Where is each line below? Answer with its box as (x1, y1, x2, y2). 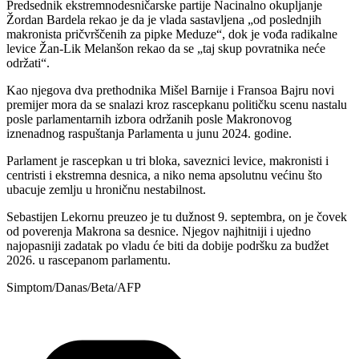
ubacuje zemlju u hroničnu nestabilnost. (6, 182, 206, 196)
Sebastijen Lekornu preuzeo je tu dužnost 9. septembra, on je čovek (6, 209, 347, 224)
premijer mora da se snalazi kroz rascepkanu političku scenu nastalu (6, 97, 347, 111)
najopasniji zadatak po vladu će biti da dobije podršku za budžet (6, 238, 329, 252)
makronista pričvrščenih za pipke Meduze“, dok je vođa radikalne (6, 26, 337, 41)
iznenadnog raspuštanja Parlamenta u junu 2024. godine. (6, 126, 292, 140)
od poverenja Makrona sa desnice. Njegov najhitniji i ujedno (6, 224, 311, 238)
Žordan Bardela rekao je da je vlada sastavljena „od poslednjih (6, 12, 321, 26)
